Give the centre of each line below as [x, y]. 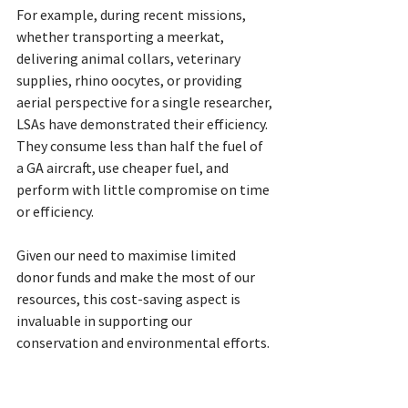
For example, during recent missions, [133, 15]
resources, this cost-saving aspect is [130, 299]
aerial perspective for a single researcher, [146, 102]
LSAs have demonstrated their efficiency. [143, 124]
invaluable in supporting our [106, 321]
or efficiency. [55, 212]
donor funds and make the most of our [137, 277]
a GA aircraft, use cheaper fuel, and [124, 168]
